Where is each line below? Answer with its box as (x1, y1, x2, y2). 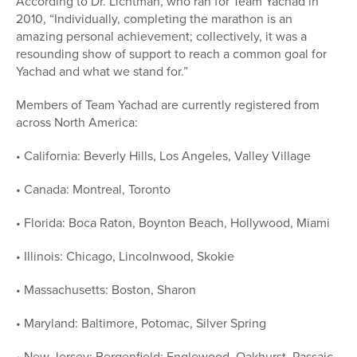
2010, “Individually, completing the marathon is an (16, 10, 292, 29)
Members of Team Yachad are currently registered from (16, 96, 320, 115)
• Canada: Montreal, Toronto (16, 180, 171, 199)
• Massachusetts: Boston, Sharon (16, 280, 196, 300)
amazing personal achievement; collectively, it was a (16, 27, 307, 46)
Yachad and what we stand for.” (16, 62, 188, 81)
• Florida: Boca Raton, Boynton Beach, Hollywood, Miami (16, 214, 330, 233)
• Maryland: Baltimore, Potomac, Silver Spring (16, 314, 266, 333)
